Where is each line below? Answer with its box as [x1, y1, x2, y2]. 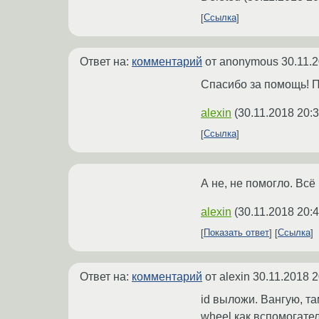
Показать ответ [204, 227, 269, 239]
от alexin [202, 270, 253, 283]
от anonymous [202, 55, 281, 68]
